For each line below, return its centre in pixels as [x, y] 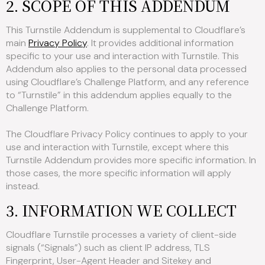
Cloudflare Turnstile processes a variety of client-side [121, 235]
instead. [23, 186]
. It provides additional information [160, 43]
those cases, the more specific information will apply [119, 173]
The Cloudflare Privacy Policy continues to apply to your [127, 134]
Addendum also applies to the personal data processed [126, 69]
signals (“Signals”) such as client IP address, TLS [108, 248]
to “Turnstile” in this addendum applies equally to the [119, 95]
